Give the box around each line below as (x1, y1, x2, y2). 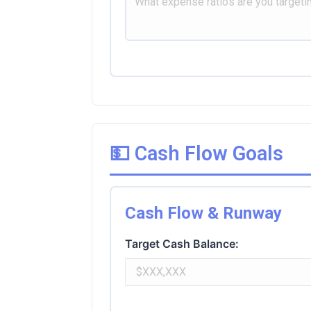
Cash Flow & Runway (125, 203, 282, 223)
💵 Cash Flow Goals (110, 141, 283, 165)
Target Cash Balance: (125, 236, 239, 251)
